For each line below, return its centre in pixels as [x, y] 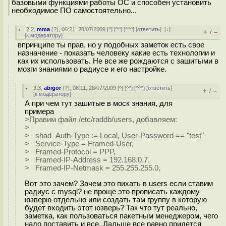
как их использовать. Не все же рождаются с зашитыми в [118, 61]
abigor [53, 88]
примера [39, 111]
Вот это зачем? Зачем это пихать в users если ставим [119, 183]
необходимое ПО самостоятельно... [74, 11]
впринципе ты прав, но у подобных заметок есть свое [111, 45]
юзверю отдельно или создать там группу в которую [116, 200]
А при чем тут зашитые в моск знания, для [99, 103]
